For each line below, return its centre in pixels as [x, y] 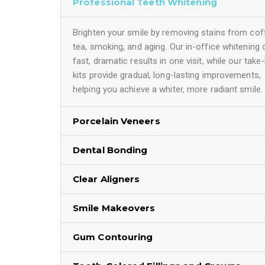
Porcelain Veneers [117, 121]
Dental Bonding [110, 150]
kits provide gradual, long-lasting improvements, [167, 75]
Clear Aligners [106, 179]
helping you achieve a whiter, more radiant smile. [168, 89]
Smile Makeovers [114, 208]
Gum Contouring [113, 237]
